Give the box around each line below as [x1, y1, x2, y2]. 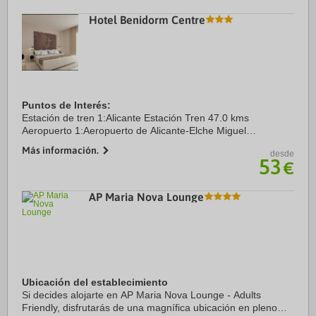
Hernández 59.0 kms [22, 138, 115, 149]
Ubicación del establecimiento [22, 276, 168, 288]
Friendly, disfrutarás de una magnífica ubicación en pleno [22, 302, 277, 313]
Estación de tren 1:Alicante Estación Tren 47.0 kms [22, 112, 249, 123]
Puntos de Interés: [22, 99, 111, 111]
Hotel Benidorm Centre [89, 13, 205, 26]
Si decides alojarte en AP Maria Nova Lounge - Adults [22, 289, 261, 300]
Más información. [22, 145, 99, 156]
